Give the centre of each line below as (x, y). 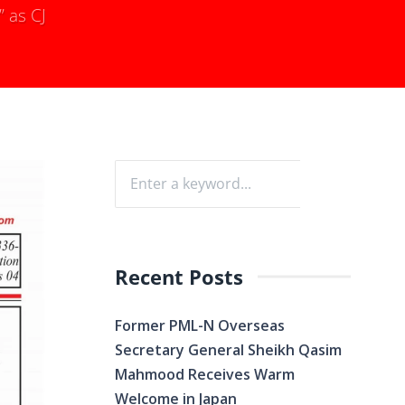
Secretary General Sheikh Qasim (228, 349)
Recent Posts (179, 277)
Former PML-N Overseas (200, 325)
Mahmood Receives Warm (205, 374)
